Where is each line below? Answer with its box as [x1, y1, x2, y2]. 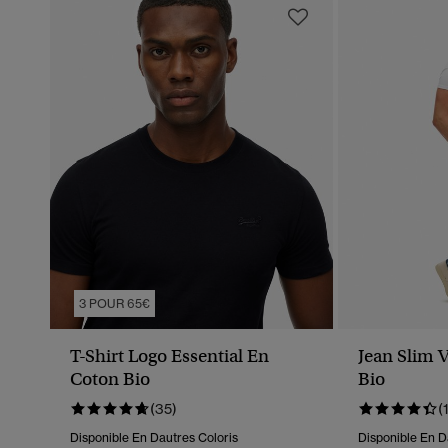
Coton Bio [70, 368, 150, 391]
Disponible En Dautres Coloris [70, 430, 238, 446]
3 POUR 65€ [79, 296, 151, 312]
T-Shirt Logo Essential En [70, 345, 270, 368]
